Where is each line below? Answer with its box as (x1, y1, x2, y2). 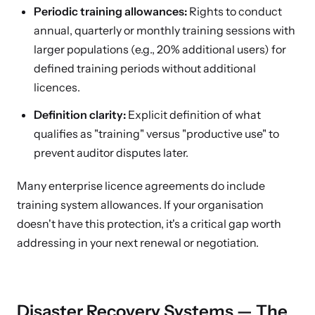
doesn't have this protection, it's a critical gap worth (17, 217, 281, 231)
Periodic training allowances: (34, 4, 187, 18)
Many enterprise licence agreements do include (17, 179, 265, 193)
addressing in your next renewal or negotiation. (17, 236, 259, 250)
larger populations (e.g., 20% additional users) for (34, 42, 286, 56)
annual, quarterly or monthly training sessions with (34, 23, 295, 37)
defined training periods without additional (34, 61, 256, 75)
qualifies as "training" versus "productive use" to (34, 127, 279, 141)
